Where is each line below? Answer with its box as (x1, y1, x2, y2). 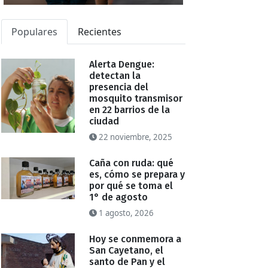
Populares (11, 25, 57, 39)
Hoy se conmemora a (89, 233, 182, 245)
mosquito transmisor (89, 93, 183, 105)
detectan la (89, 70, 141, 82)
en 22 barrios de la (89, 104, 170, 116)
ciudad (89, 115, 120, 127)
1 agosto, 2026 (97, 208, 154, 219)
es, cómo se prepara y (89, 169, 185, 181)
